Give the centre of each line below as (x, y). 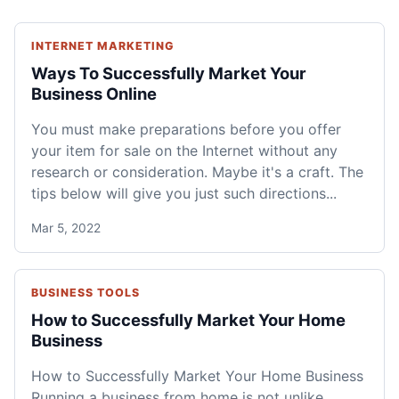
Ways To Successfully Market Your (169, 73)
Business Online (94, 94)
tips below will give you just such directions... (184, 194)
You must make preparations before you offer (186, 130)
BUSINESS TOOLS (85, 293)
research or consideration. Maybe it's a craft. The (197, 172)
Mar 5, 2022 (66, 228)
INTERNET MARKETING (103, 46)
